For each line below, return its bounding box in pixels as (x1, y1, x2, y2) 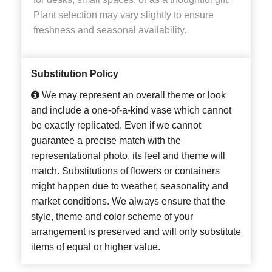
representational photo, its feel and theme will (31, 151, 225, 161)
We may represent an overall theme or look (39, 90, 226, 101)
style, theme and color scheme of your (31, 211, 193, 222)
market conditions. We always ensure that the (31, 196, 225, 207)
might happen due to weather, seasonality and (31, 181, 228, 192)
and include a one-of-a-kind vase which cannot (31, 105, 231, 116)
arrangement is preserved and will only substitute (31, 226, 241, 237)
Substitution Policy (31, 69, 118, 80)
